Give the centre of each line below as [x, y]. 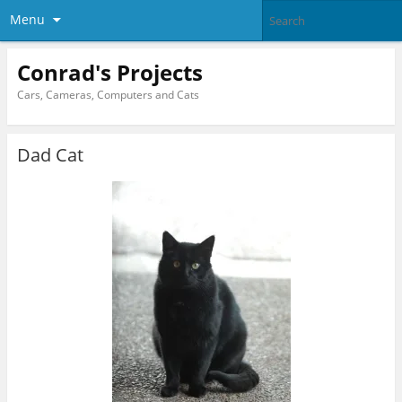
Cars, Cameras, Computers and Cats [108, 94]
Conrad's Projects [109, 72]
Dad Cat [50, 155]
